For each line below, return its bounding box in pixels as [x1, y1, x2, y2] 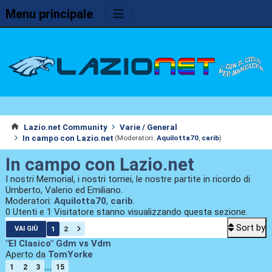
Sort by [236, 222, 266, 234]
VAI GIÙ [14, 225, 38, 233]
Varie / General [120, 122, 178, 132]
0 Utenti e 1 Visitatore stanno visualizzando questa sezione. [5, 206, 248, 218]
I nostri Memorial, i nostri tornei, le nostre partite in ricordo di [5, 174, 250, 185]
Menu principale [5, 7, 93, 21]
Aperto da [5, 249, 48, 260]
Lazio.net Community [23, 122, 107, 132]
